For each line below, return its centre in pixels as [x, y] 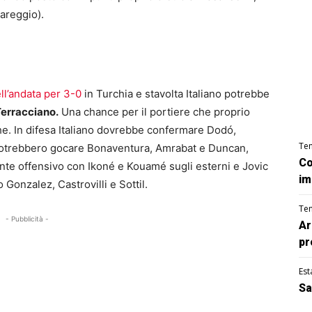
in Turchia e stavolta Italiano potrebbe [175, 94]
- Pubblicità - [28, 219]
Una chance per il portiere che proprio [154, 112]
